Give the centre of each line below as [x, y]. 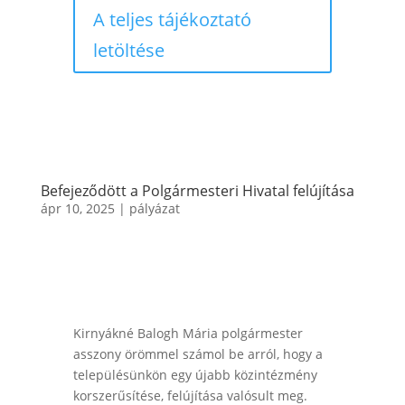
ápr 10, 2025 [77, 208]
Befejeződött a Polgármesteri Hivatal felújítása [197, 190]
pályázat [154, 208]
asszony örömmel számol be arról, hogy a [198, 353]
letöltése [128, 50]
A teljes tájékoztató [172, 19]
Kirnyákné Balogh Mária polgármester [188, 333]
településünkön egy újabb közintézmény [195, 374]
